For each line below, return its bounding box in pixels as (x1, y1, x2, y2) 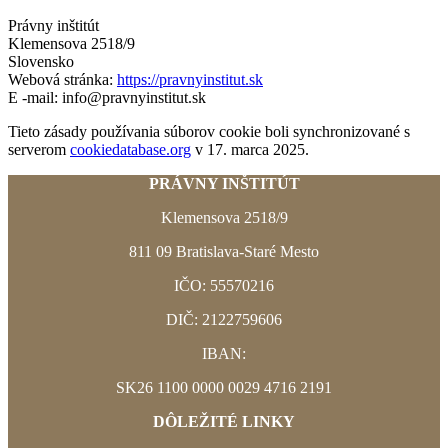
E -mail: (8, 88, 62, 106)
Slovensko (8, 52, 74, 70)
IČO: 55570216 (174, 276, 274, 294)
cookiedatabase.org (70, 140, 191, 158)
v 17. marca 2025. (191, 140, 309, 158)
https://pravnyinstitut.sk (117, 70, 263, 88)
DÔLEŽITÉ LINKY (153, 412, 295, 430)
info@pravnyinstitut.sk (62, 88, 206, 106)
